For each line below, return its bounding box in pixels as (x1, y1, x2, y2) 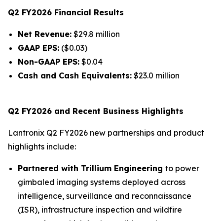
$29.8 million (72, 29, 120, 39)
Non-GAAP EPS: (18, 57, 79, 67)
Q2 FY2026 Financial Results (8, 7, 124, 17)
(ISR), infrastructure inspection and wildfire (18, 205, 182, 215)
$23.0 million (132, 71, 180, 80)
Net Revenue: (18, 29, 72, 39)
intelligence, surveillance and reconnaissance (18, 191, 191, 201)
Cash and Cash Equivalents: (18, 71, 132, 80)
